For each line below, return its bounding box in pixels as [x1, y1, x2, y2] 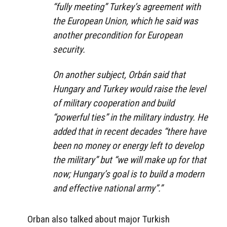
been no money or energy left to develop [53, 140, 204, 152]
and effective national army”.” [53, 182, 163, 195]
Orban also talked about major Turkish [27, 213, 170, 225]
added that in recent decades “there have [53, 126, 206, 138]
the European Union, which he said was [53, 15, 198, 27]
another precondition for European [53, 29, 182, 41]
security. [53, 43, 85, 55]
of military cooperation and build [53, 97, 174, 109]
